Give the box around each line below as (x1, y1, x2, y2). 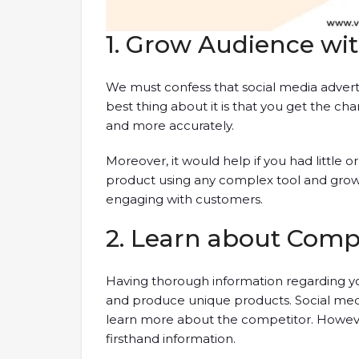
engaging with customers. (106, 191, 263, 207)
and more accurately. (106, 117, 234, 133)
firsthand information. (106, 330, 236, 346)
